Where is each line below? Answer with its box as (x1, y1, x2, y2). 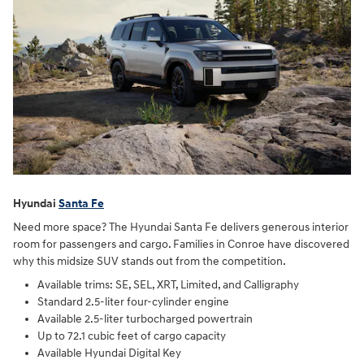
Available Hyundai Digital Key (37, 346, 181, 361)
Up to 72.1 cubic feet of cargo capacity (37, 329, 226, 344)
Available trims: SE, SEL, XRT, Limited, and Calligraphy (37, 278, 299, 292)
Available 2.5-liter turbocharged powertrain (37, 312, 253, 327)
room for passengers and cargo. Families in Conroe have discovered (13, 237, 349, 252)
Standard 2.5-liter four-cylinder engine (37, 295, 229, 310)
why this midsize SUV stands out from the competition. (13, 254, 286, 269)
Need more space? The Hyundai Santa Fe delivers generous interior (13, 220, 349, 235)
